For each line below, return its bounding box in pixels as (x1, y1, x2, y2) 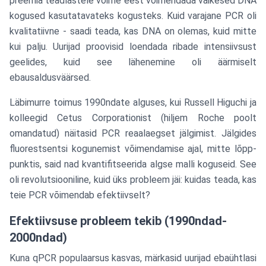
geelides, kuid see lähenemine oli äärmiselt (9, 56, 256, 68)
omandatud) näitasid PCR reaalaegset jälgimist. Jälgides (9, 128, 256, 139)
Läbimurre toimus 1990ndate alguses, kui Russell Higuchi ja (9, 97, 256, 108)
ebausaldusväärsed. (9, 72, 91, 83)
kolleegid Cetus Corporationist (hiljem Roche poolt (9, 112, 256, 123)
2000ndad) (9, 230, 67, 245)
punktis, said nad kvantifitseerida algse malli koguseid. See (9, 159, 256, 170)
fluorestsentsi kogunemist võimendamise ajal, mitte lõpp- (9, 143, 256, 154)
